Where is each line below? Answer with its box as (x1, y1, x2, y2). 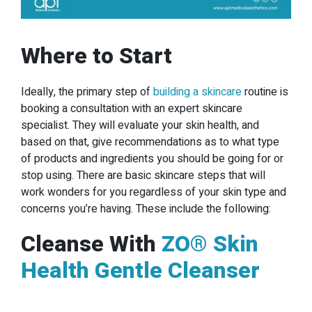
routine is (242, 83, 288, 100)
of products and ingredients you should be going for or (21, 150, 283, 167)
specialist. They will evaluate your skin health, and (21, 116, 259, 134)
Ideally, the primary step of (21, 83, 153, 100)
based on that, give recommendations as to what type (21, 133, 279, 150)
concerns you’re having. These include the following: (21, 200, 271, 217)
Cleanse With (21, 227, 162, 260)
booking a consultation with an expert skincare (21, 100, 242, 117)
